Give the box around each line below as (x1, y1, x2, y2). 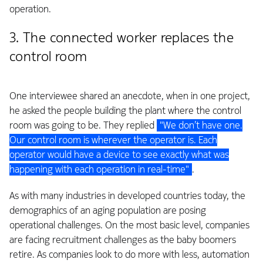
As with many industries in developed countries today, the (9, 190, 245, 203)
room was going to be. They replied (9, 119, 157, 132)
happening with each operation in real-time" (9, 163, 189, 176)
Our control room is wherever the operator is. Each (9, 134, 217, 147)
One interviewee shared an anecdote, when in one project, (9, 90, 250, 103)
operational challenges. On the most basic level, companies (9, 219, 249, 232)
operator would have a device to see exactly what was (9, 149, 229, 161)
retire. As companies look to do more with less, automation (9, 248, 249, 261)
